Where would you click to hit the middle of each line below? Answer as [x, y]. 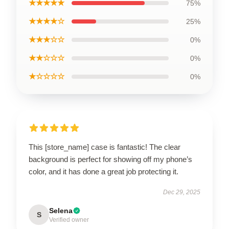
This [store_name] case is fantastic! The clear [105, 147]
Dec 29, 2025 [182, 192]
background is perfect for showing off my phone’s [110, 159]
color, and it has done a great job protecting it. [104, 171]
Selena [61, 210]
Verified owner [69, 220]
